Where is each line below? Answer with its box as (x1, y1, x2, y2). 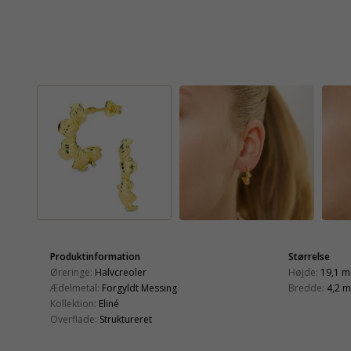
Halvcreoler (95, 265, 147, 279)
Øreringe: (50, 265, 92, 279)
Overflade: (50, 312, 97, 326)
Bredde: (288, 280, 324, 295)
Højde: (288, 265, 318, 279)
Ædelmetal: (50, 280, 100, 295)
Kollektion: (50, 296, 96, 310)
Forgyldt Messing (102, 280, 177, 295)
